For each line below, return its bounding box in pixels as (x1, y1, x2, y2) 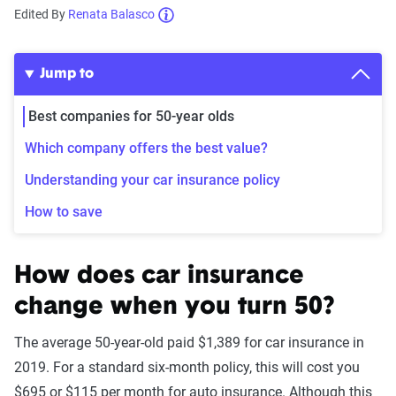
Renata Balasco (68, 7, 155, 21)
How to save (25, 203, 103, 220)
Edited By (14, 7, 68, 21)
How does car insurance (14, 264, 304, 289)
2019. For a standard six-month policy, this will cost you (14, 359, 360, 376)
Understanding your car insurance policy (25, 171, 280, 188)
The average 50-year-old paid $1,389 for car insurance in (14, 334, 364, 351)
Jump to (39, 67, 94, 81)
